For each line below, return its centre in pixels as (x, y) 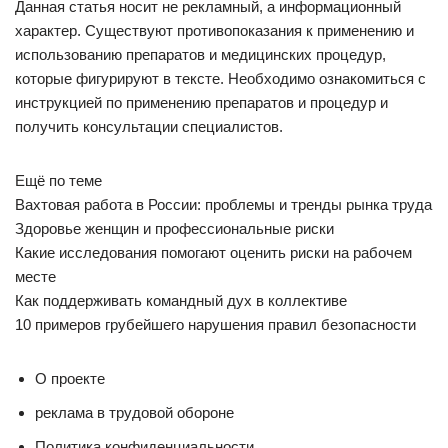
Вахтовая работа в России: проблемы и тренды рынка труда (223, 204)
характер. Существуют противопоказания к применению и (214, 30)
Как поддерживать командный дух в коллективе (181, 300)
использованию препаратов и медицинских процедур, (200, 54)
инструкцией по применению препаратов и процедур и (201, 102)
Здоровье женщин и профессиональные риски (174, 228)
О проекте (70, 378)
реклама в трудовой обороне (134, 412)
